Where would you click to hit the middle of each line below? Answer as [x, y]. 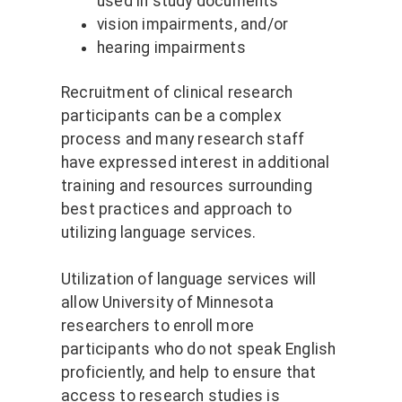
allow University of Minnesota [167, 303]
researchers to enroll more [158, 326]
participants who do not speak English [199, 350]
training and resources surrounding [187, 186]
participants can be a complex [171, 116]
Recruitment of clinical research [177, 93]
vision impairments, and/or [193, 25]
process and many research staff [183, 140]
